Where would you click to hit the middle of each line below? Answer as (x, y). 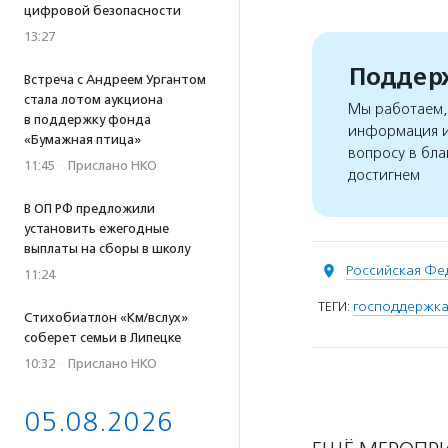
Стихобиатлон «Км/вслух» (106, 317)
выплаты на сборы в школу (107, 248)
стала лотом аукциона (93, 99)
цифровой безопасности (102, 10)
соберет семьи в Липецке (102, 337)
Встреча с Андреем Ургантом (115, 79)
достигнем (384, 175)
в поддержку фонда (87, 119)
